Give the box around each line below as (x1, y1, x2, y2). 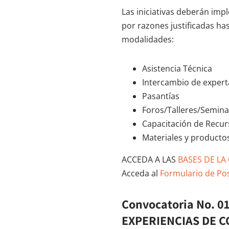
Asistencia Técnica (142, 63, 212, 75)
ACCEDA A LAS (122, 154, 176, 166)
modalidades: (122, 34, 174, 45)
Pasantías (142, 90, 179, 102)
